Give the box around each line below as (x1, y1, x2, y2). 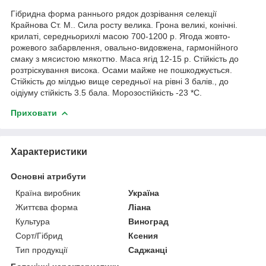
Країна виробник (15, 188, 80, 198)
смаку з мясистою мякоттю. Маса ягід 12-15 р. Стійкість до (11, 53, 239, 64)
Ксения (128, 230, 159, 240)
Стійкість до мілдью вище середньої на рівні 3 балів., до (11, 76, 229, 86)
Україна (128, 188, 160, 198)
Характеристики (11, 146, 87, 157)
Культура (15, 216, 50, 226)
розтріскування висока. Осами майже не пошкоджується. (11, 65, 232, 75)
